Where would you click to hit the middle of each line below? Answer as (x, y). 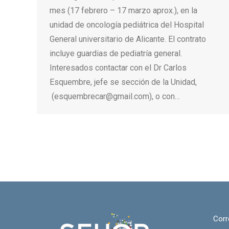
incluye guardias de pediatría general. (116, 53)
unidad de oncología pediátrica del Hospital (127, 25)
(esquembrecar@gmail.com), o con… (115, 96)
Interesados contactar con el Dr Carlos (118, 68)
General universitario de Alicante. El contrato (128, 39)
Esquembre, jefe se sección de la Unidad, (123, 82)
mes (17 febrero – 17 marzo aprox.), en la (123, 10)
